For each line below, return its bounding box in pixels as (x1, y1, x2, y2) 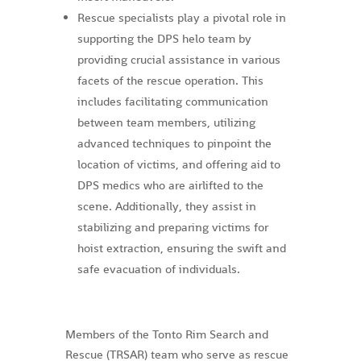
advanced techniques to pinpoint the (77, 135, 272, 151)
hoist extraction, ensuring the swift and (77, 240, 286, 255)
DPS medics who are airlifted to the (77, 177, 263, 193)
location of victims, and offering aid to (77, 156, 280, 172)
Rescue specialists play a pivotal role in (77, 10, 286, 25)
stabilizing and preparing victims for (77, 219, 268, 234)
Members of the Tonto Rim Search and (64, 326, 268, 342)
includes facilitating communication (77, 93, 268, 109)
